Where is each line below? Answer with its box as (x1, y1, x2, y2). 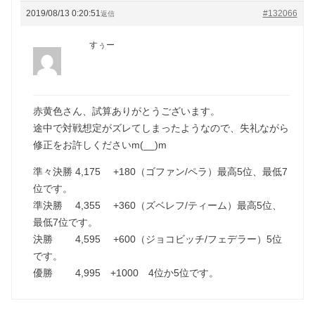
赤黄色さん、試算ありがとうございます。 (33, 105, 221, 117)
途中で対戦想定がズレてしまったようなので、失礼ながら (33, 122, 290, 134)
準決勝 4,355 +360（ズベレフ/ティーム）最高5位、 (33, 199, 283, 211)
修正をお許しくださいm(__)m (33, 139, 167, 150)
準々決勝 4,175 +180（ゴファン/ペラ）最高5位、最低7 (33, 165, 288, 177)
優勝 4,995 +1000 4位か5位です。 (33, 266, 219, 278)
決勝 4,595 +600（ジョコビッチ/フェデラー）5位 (33, 233, 283, 245)
